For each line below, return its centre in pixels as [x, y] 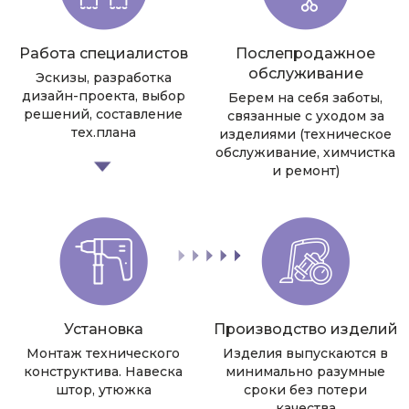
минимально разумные [306, 371]
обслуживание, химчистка [306, 152]
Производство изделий [305, 329]
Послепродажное [306, 53]
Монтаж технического [104, 353]
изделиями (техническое [306, 134]
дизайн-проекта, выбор [103, 95]
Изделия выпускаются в [306, 353]
